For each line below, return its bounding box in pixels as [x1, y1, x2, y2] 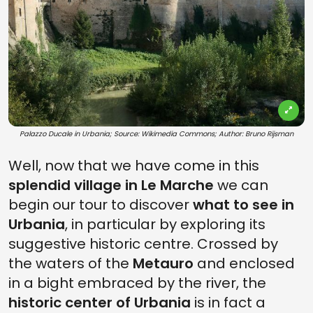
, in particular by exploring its [65, 214, 265, 234]
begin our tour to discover [8, 194, 193, 214]
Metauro [133, 253, 194, 273]
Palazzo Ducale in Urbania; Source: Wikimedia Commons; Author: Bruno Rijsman [20, 128, 293, 139]
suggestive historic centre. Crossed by [8, 233, 278, 254]
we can [214, 175, 268, 195]
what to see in [193, 194, 294, 214]
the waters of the [8, 253, 133, 273]
